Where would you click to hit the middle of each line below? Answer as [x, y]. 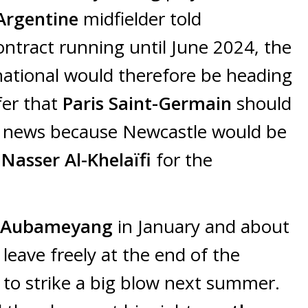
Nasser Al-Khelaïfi [76, 160]
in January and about [201, 227]
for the [182, 160]
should [264, 103]
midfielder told [140, 19]
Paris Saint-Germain [150, 103]
